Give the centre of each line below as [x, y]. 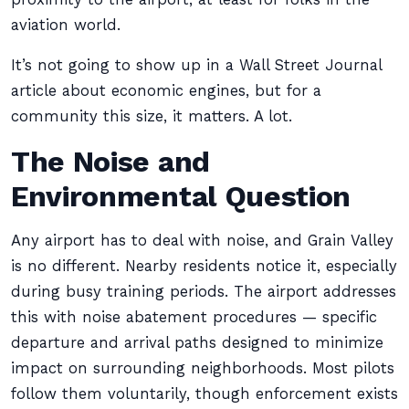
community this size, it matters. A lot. [152, 116]
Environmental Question [181, 196]
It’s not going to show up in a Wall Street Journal [196, 65]
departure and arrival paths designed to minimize [197, 343]
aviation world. [66, 25]
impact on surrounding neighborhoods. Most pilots [203, 368]
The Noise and [110, 162]
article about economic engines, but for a [166, 91]
